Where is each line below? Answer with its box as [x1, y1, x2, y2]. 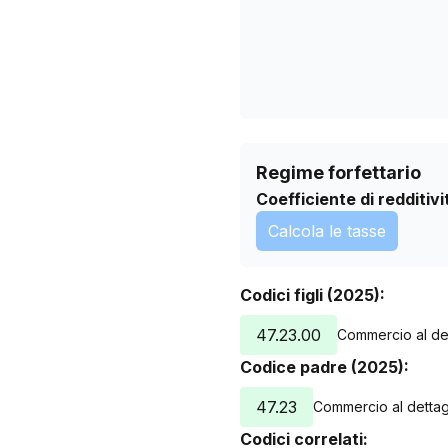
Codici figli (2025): [240, 285, 385, 305]
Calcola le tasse [268, 221, 386, 241]
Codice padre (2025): [240, 357, 409, 377]
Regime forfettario [256, 162, 421, 183]
